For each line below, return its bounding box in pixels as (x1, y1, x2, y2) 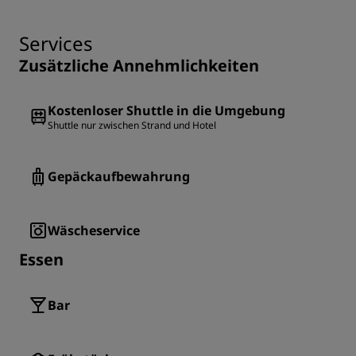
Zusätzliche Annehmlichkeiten (19, 55, 259, 77)
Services (19, 30, 93, 57)
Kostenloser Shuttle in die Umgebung (48, 102, 285, 120)
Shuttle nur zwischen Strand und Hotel (48, 118, 216, 133)
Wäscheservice (48, 222, 140, 240)
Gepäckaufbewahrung (48, 168, 190, 186)
